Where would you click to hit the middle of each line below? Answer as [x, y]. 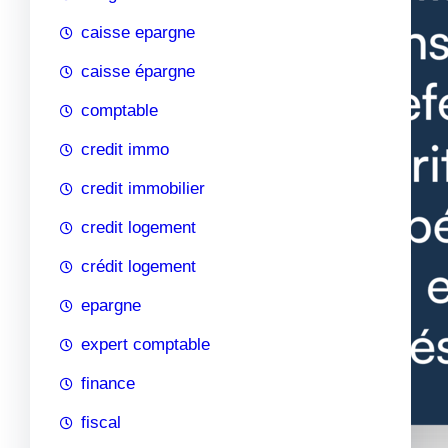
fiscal [101, 422]
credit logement [138, 227]
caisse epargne [138, 32]
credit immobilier [143, 188]
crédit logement [138, 266]
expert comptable [145, 344]
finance [108, 383]
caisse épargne [138, 71]
